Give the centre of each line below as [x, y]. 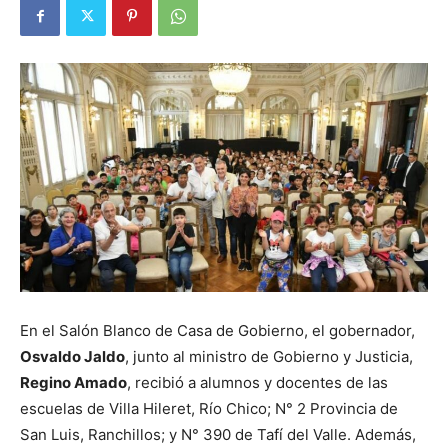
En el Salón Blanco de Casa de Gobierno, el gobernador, [217, 331]
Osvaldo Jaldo [72, 357]
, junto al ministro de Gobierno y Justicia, [269, 357]
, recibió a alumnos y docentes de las [257, 383]
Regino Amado [73, 383]
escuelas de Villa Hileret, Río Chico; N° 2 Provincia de [209, 409]
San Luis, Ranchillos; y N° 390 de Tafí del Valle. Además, [218, 435]
